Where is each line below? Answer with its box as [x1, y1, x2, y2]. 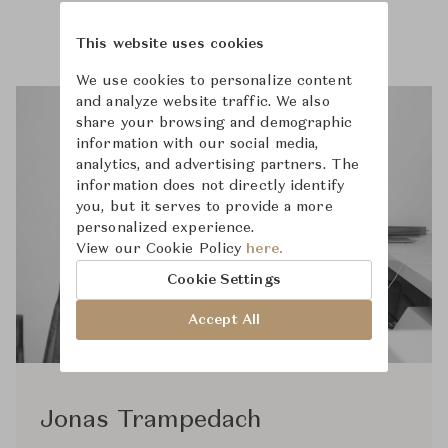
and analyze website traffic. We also [76, 95, 330, 109]
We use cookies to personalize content [76, 74, 352, 88]
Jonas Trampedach [40, 409, 262, 434]
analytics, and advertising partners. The [76, 158, 360, 172]
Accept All [188, 312, 260, 327]
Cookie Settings [167, 272, 281, 287]
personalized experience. [76, 221, 255, 235]
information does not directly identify [76, 179, 344, 193]
